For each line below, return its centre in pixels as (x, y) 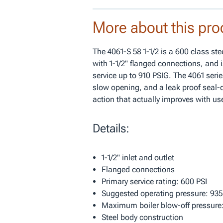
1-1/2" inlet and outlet (138, 158)
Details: (111, 129)
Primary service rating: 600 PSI (154, 182)
